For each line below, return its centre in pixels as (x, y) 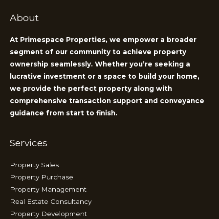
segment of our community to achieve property (98, 52)
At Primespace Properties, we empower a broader (103, 39)
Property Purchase (42, 177)
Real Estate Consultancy (51, 201)
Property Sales (34, 164)
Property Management (48, 189)
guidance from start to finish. (64, 113)
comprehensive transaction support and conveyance (107, 100)
